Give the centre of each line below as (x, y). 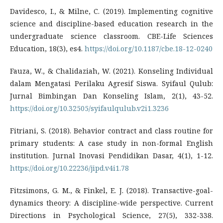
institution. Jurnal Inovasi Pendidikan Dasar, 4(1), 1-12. (111, 155)
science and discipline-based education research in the (111, 23)
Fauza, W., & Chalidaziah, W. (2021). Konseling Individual (111, 71)
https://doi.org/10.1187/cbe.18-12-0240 (149, 48)
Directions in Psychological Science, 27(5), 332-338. (111, 215)
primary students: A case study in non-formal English (111, 143)
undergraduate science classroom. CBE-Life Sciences (111, 36)
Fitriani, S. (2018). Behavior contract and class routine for (111, 130)
